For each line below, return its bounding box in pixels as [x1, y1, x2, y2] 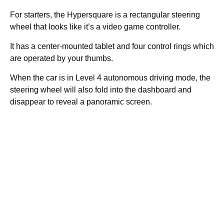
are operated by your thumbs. [10, 54, 115, 63]
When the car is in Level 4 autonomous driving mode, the [10, 73, 210, 82]
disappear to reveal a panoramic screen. [10, 97, 154, 106]
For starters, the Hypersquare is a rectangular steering [10, 10, 200, 19]
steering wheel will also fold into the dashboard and [10, 85, 191, 94]
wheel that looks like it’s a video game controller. [10, 22, 182, 31]
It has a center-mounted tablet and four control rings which [10, 42, 214, 51]
